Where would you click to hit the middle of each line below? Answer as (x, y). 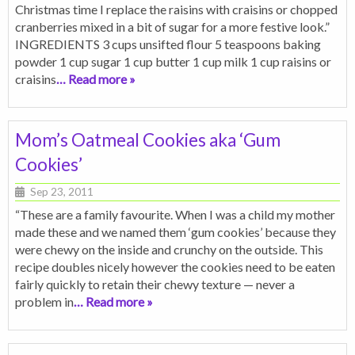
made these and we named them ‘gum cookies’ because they (176, 231)
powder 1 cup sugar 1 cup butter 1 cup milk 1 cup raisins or (173, 61)
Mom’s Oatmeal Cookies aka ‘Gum (148, 139)
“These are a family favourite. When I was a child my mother (175, 214)
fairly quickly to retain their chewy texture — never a (155, 284)
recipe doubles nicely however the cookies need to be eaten (175, 266)
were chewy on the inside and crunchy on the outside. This (169, 249)
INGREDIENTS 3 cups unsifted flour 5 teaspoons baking (168, 44)
